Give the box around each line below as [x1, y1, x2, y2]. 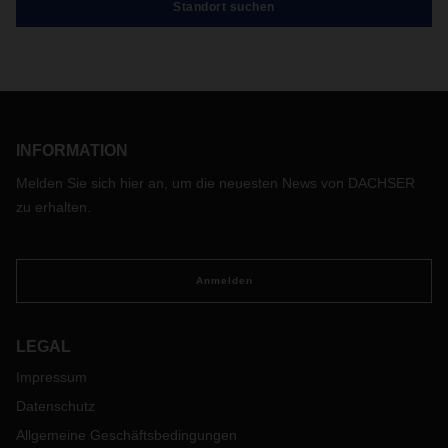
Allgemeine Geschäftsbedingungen [16, 427, 237, 444]
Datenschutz [16, 398, 95, 415]
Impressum [16, 369, 87, 386]
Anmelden [195, 275, 253, 287]
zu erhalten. [16, 199, 91, 216]
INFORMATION [16, 142, 128, 160]
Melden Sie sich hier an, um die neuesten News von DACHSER [16, 175, 415, 192]
